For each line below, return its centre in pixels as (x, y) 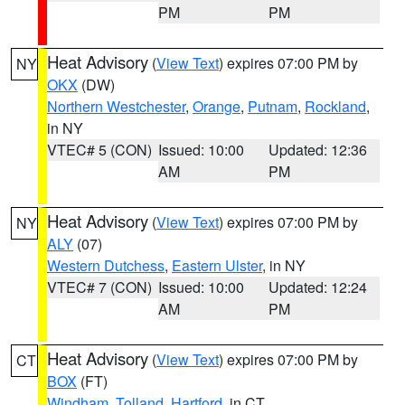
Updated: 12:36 (318, 150)
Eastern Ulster (217, 265)
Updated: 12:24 (318, 287)
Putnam (273, 106)
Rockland (335, 106)
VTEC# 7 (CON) (99, 287)
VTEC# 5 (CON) (99, 150)
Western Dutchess (106, 265)
